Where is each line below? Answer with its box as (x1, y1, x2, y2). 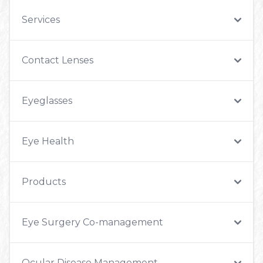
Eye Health (22, 135, 74, 147)
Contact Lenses (22, 54, 93, 66)
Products (22, 176, 66, 187)
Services (22, 14, 60, 25)
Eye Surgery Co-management (22, 216, 163, 228)
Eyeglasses (22, 95, 72, 106)
